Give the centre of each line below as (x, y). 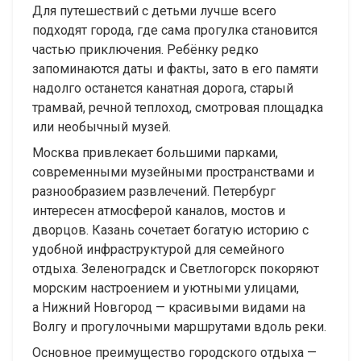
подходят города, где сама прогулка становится (175, 31)
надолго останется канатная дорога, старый (163, 89)
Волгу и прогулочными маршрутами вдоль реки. (179, 327)
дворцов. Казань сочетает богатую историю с (170, 230)
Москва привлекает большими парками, (155, 153)
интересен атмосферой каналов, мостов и (159, 211)
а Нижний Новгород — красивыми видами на (169, 308)
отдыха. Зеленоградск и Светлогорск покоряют (176, 269)
